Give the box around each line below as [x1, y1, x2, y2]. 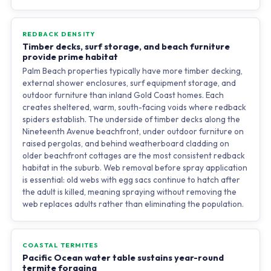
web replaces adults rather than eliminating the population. [22, 198, 244, 209]
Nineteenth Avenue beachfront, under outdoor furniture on [22, 126, 244, 137]
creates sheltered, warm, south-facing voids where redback [22, 102, 246, 113]
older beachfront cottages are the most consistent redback [22, 150, 245, 161]
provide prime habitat [22, 51, 118, 62]
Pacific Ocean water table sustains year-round [22, 252, 224, 263]
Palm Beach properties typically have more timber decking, [22, 65, 243, 76]
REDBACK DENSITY [22, 30, 95, 38]
